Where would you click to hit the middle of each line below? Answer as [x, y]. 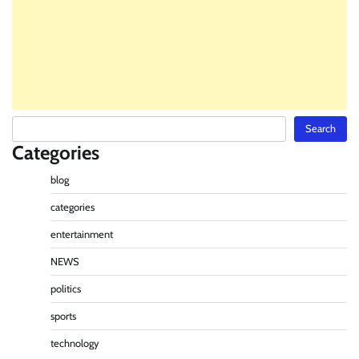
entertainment [82, 234]
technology [75, 343]
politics [66, 288]
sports [63, 316]
